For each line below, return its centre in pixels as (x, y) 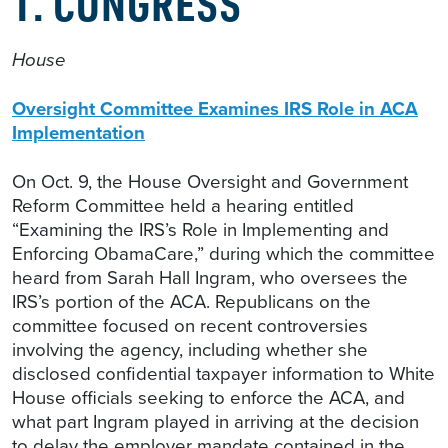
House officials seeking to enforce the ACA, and (208, 398)
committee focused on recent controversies (190, 326)
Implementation (78, 133)
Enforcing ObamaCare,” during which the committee (223, 254)
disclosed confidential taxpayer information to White (223, 374)
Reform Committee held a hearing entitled (183, 206)
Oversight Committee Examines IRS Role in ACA (215, 109)
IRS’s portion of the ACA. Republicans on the (191, 302)
